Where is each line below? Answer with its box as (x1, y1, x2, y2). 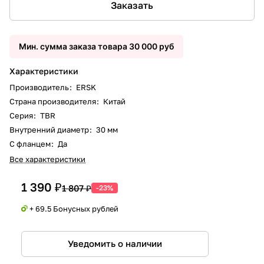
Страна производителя (9, 96, 98, 106)
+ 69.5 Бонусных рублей (29, 203, 118, 213)
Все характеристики (9, 154, 85, 164)
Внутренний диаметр (9, 124, 91, 134)
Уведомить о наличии (68, 238, 162, 249)
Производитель (9, 82, 71, 92)
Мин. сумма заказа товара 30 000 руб (19, 41, 174, 51)
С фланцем (9, 138, 52, 148)
